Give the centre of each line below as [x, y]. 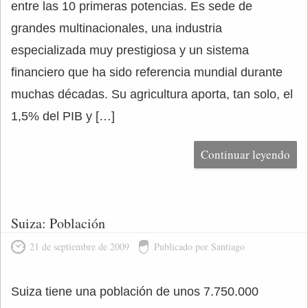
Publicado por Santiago [199, 246]
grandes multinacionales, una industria [117, 28]
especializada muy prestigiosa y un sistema [130, 50]
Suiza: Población [58, 223]
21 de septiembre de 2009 [79, 246]
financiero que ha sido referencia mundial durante [147, 72]
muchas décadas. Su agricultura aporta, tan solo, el [152, 94]
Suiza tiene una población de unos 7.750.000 [135, 291]
